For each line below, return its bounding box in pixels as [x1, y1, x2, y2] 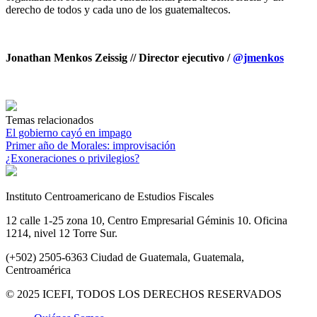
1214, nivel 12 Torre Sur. [6, 226, 117, 239]
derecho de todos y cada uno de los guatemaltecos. [6, 3, 231, 16]
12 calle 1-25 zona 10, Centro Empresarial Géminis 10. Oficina [6, 214, 287, 226]
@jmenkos [233, 51, 284, 64]
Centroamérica [6, 263, 71, 276]
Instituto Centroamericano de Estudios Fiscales [6, 190, 214, 202]
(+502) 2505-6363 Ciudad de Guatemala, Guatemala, [6, 250, 244, 263]
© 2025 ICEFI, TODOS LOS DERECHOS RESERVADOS [6, 287, 282, 300]
